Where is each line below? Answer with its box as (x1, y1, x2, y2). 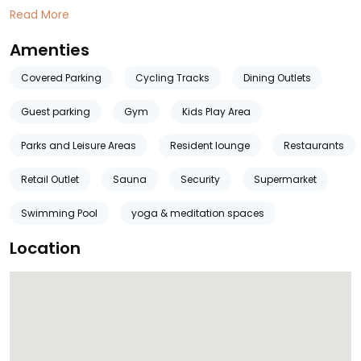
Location (10, 237, 81, 259)
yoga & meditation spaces (131, 206, 264, 220)
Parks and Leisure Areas (21, 139, 136, 152)
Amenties (10, 39, 89, 61)
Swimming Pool (21, 206, 98, 220)
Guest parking (21, 105, 90, 118)
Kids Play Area (182, 105, 251, 118)
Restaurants (284, 139, 344, 152)
